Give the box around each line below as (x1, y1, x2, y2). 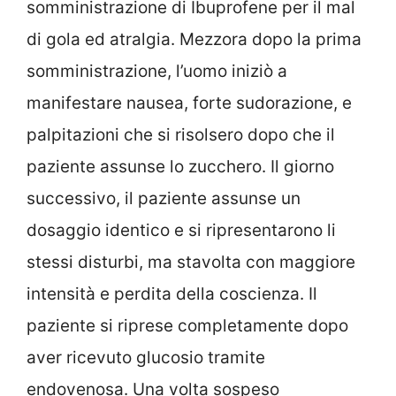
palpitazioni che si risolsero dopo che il (27, 125, 335, 146)
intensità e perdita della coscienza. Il (27, 284, 317, 305)
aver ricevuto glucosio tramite (27, 347, 265, 369)
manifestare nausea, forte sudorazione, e (27, 93, 352, 114)
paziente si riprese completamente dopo (27, 316, 348, 337)
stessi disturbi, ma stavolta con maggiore (27, 252, 355, 273)
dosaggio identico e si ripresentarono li (27, 220, 336, 241)
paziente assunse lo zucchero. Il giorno (27, 156, 334, 178)
